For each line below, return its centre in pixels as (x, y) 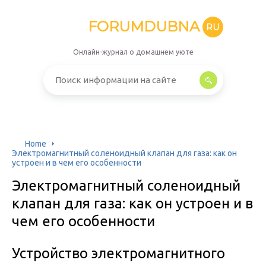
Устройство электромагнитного (118, 253)
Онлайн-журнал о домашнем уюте (133, 52)
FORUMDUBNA (143, 26)
